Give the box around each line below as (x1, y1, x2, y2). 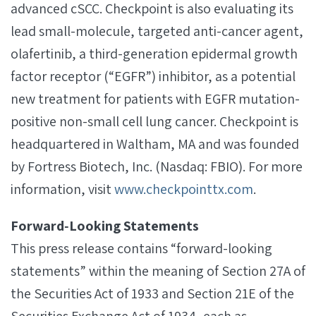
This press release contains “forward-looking (11, 239, 272, 257)
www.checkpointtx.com (114, 180, 253, 198)
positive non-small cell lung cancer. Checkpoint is (11, 112, 298, 130)
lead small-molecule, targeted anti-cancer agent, (11, 22, 303, 40)
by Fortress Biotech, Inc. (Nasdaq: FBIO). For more (11, 157, 303, 176)
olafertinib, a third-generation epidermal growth (11, 44, 298, 63)
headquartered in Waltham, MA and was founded (11, 135, 299, 153)
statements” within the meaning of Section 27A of (11, 262, 305, 280)
